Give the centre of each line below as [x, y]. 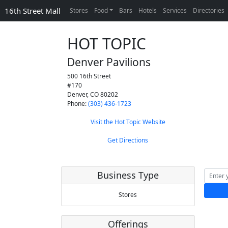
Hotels [148, 10]
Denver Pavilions [109, 62]
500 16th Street [89, 76]
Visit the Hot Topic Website [128, 122]
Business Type [128, 175]
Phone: [78, 104]
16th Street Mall [33, 11]
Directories [209, 10]
